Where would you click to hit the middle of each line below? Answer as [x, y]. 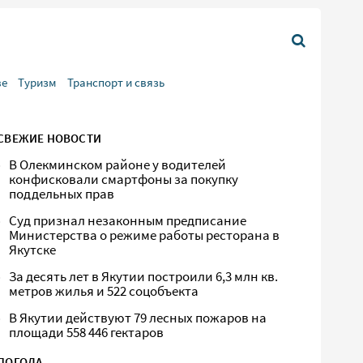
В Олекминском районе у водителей [118, 165]
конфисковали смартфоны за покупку [124, 179]
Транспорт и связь [116, 82]
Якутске [33, 250]
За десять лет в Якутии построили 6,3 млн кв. [144, 277]
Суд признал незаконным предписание [128, 221]
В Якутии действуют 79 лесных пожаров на [138, 318]
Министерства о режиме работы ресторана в [145, 235]
